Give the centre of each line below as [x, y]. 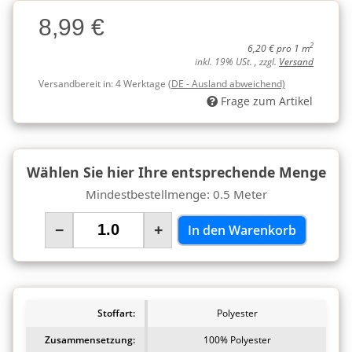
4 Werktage [142, 83]
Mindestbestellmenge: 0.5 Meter [176, 194]
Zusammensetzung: [90, 339]
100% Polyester [237, 339]
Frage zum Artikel [267, 101]
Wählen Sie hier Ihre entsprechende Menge [176, 172]
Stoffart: [116, 313]
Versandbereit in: [77, 83]
